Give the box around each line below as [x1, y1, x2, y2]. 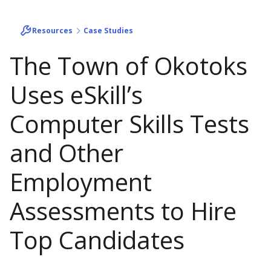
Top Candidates [10, 223, 184, 256]
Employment [10, 165, 152, 198]
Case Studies [83, 25, 133, 36]
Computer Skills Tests [10, 106, 249, 140]
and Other [10, 135, 123, 169]
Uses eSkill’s [10, 77, 143, 111]
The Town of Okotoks [10, 48, 247, 82]
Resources [31, 25, 73, 36]
